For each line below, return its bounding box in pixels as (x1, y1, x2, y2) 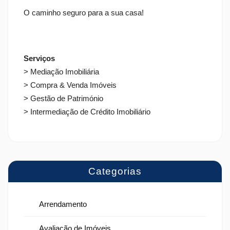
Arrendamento (39, 200, 87, 209)
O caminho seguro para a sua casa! (24, 8, 144, 17)
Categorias (88, 166, 142, 177)
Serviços (24, 54, 55, 63)
